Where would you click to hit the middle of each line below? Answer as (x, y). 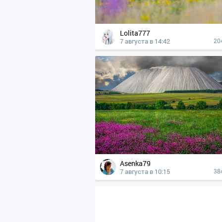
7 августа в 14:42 (145, 41)
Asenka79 (138, 163)
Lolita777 (137, 33)
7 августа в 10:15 (145, 171)
